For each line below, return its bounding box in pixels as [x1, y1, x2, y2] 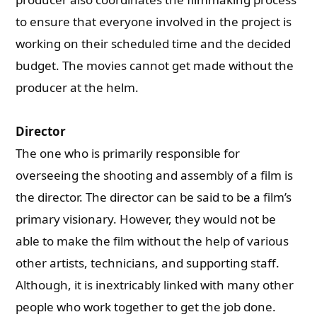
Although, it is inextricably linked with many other [16, 277, 294, 293]
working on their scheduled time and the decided [16, 35, 292, 52]
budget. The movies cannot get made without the [16, 57, 294, 74]
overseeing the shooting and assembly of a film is [16, 167, 294, 183]
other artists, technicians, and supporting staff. [16, 255, 280, 271]
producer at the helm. [16, 79, 139, 96]
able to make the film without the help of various [16, 233, 289, 249]
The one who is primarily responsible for [16, 145, 241, 161]
